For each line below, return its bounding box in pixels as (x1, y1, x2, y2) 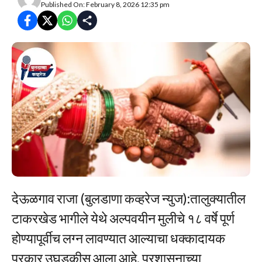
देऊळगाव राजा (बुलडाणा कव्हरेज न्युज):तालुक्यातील (12, 189, 246, 206)
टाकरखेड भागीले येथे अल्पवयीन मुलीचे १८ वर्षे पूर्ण (12, 209, 235, 226)
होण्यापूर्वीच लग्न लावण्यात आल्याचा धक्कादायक (12, 229, 225, 246)
